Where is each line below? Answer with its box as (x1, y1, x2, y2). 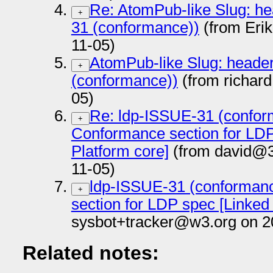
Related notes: (22, 242, 159, 264)
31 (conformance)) (71, 19, 199, 37)
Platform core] (71, 143, 169, 160)
